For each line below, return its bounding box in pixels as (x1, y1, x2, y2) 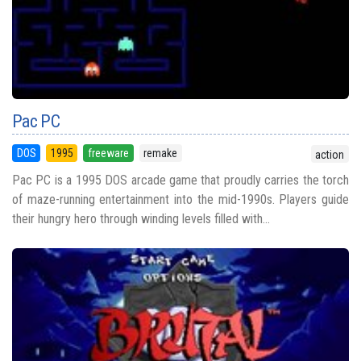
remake (143, 147, 178, 160)
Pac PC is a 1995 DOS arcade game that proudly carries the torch (12, 172, 349, 189)
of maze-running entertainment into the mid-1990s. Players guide (12, 192, 349, 208)
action (315, 147, 345, 161)
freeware (87, 147, 129, 160)
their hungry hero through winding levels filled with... (12, 211, 270, 227)
